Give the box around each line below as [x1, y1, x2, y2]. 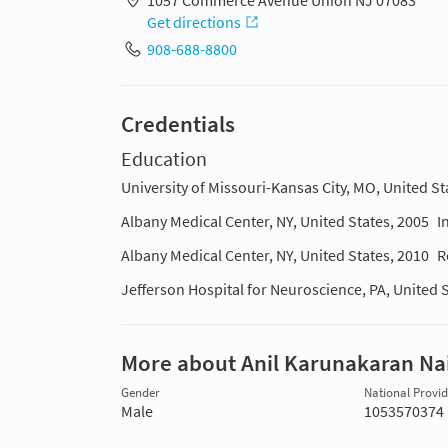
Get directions [146, 12, 241, 33]
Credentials [121, 110, 235, 139]
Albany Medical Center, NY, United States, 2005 [121, 211, 429, 232]
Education [121, 146, 207, 173]
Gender [121, 385, 160, 401]
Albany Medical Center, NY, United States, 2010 [121, 245, 429, 266]
